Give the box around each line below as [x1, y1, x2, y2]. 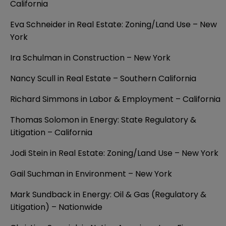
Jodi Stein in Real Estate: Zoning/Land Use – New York [10, 147, 218, 159]
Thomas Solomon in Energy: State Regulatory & [10, 114, 196, 126]
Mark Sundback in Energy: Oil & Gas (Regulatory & [10, 189, 206, 201]
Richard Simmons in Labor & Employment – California [10, 93, 220, 105]
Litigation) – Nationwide [10, 201, 102, 213]
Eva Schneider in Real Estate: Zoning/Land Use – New [10, 19, 217, 31]
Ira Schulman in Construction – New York [10, 52, 171, 64]
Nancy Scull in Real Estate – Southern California [10, 73, 196, 85]
